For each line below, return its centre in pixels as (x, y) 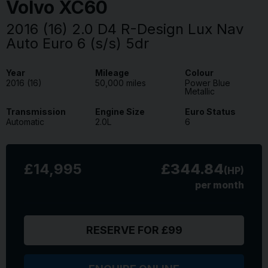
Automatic (25, 122)
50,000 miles (121, 83)
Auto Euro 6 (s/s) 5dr (77, 43)
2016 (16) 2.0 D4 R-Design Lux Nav (125, 29)
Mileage (112, 73)
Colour (199, 73)
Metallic (200, 91)
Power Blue (207, 83)
